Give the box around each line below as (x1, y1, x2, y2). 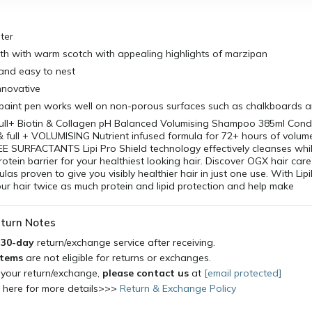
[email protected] (204, 267, 281, 279)
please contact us (102, 267, 189, 279)
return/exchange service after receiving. (37, 236, 215, 249)
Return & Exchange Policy (120, 282, 236, 295)
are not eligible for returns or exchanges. (23, 251, 211, 264)
